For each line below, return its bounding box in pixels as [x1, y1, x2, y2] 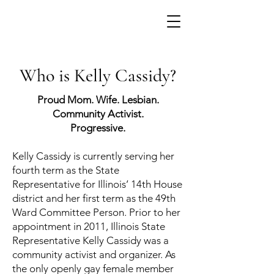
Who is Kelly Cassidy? [20, 64, 176, 87]
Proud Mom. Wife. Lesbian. [37, 94, 159, 106]
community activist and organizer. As [12, 248, 176, 261]
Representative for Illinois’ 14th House [12, 178, 182, 190]
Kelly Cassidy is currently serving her [12, 150, 174, 162]
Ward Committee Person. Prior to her [12, 206, 180, 218]
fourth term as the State [12, 164, 119, 176]
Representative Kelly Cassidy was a [12, 234, 169, 246]
